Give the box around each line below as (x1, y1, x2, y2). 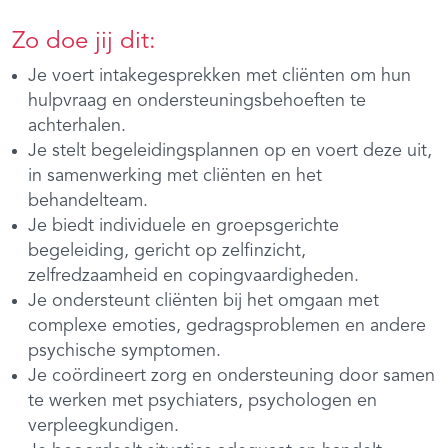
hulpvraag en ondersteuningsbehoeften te (28, 91, 366, 110)
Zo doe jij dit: (12, 29, 156, 54)
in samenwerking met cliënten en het (28, 166, 322, 185)
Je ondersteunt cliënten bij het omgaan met (28, 291, 379, 310)
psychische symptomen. (28, 341, 221, 360)
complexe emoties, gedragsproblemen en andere (28, 316, 426, 335)
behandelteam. (28, 191, 148, 210)
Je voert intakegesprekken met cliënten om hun (28, 66, 411, 85)
